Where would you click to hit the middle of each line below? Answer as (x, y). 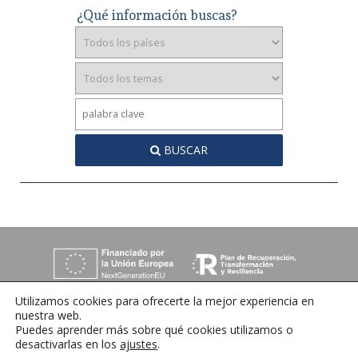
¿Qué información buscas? (157, 15)
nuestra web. (48, 315)
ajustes (139, 344)
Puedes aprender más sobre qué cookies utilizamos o (154, 330)
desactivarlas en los (68, 344)
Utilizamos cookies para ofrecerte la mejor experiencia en (165, 301)
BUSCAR (184, 150)
